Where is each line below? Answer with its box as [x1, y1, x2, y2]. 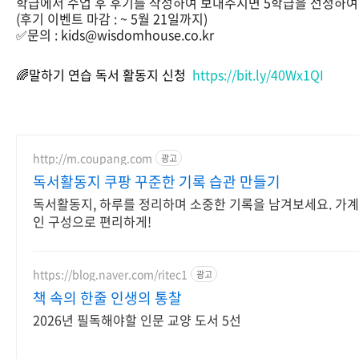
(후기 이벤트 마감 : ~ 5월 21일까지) [16, 9, 208, 28]
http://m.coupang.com [33, 149, 152, 166]
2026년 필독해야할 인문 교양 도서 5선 [33, 310, 241, 329]
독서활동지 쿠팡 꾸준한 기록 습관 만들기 [33, 171, 280, 192]
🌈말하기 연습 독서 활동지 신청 [16, 65, 192, 84]
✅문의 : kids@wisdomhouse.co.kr [16, 25, 214, 44]
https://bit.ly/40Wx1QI [192, 65, 324, 84]
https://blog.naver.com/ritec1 [33, 265, 188, 282]
